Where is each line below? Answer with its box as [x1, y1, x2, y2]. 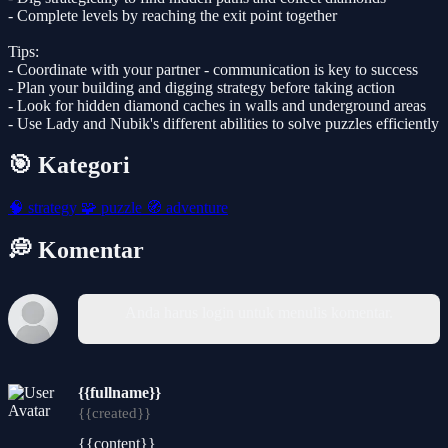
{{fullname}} [78, 384, 161, 402]
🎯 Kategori [8, 152, 130, 179]
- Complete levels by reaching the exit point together [8, 6, 337, 24]
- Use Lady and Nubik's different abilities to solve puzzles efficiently [8, 114, 439, 132]
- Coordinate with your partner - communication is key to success [8, 60, 418, 78]
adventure [162, 199, 228, 217]
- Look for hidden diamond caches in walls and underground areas [8, 96, 426, 114]
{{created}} [78, 405, 151, 422]
